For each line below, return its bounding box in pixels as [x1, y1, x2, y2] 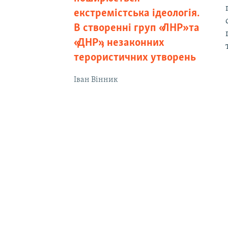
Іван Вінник [73, 75, 118, 84]
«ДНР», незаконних [73, 37, 164, 49]
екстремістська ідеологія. [73, 7, 199, 19]
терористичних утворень [73, 51, 196, 64]
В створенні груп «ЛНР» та [73, 22, 199, 34]
